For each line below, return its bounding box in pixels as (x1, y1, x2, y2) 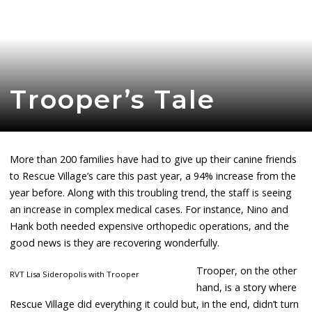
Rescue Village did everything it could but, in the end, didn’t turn (10, 297, 299, 311)
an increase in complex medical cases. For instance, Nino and (10, 202, 289, 216)
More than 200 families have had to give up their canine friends (10, 152, 297, 166)
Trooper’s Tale (10, 83, 215, 115)
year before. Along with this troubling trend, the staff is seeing (10, 185, 292, 199)
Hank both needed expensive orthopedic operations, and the (10, 219, 290, 233)
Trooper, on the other (196, 263, 297, 277)
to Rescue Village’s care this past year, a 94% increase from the (10, 169, 297, 182)
